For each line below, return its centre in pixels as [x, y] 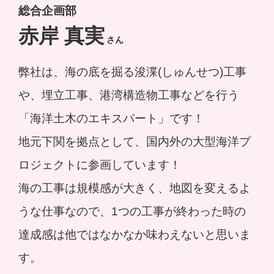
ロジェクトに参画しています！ [99, 165]
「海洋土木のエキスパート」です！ [111, 118]
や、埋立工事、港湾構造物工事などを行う [128, 95]
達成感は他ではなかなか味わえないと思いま [134, 234]
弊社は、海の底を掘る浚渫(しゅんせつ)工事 [132, 72]
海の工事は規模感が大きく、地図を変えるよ [134, 188]
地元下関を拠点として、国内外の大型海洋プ [134, 141]
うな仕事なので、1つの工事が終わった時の [132, 211]
